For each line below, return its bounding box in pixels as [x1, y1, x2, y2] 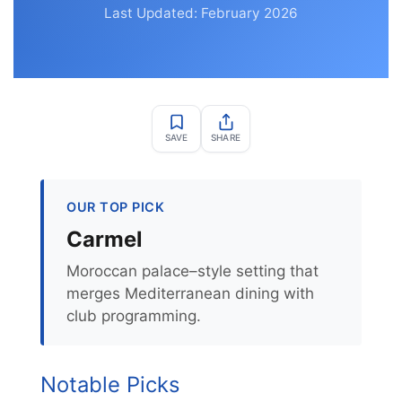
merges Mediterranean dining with [66, 284, 314, 302]
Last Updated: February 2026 [104, 4, 298, 22]
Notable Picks [40, 371, 179, 398]
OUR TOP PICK [66, 199, 164, 214]
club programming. [66, 307, 201, 325]
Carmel [66, 226, 142, 252]
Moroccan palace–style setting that [66, 262, 319, 280]
